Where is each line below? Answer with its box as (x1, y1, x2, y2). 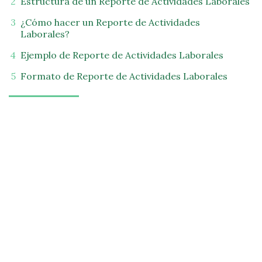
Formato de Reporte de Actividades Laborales (20, 70, 227, 82)
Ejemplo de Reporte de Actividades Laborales (20, 49, 223, 61)
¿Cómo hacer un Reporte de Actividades (20, 16, 200, 28)
